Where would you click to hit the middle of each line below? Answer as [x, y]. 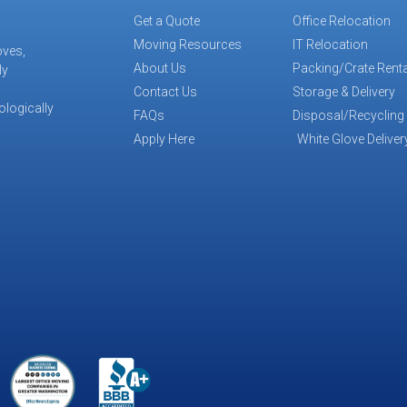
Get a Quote [166, 21]
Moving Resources [187, 45]
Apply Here [164, 139]
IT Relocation [330, 45]
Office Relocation [341, 21]
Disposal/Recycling [348, 116]
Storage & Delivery [343, 92]
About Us [159, 69]
